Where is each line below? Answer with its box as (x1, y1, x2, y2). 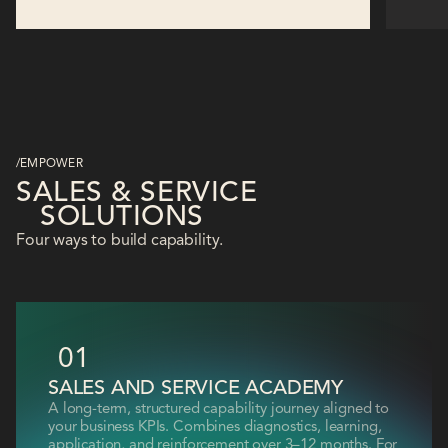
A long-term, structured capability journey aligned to (48, 401, 390, 417)
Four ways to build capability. (16, 232, 224, 249)
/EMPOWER (16, 157, 83, 170)
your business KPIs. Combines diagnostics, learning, (48, 419, 382, 435)
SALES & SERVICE (16, 179, 258, 208)
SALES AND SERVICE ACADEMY (48, 378, 343, 399)
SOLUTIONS (40, 203, 205, 232)
